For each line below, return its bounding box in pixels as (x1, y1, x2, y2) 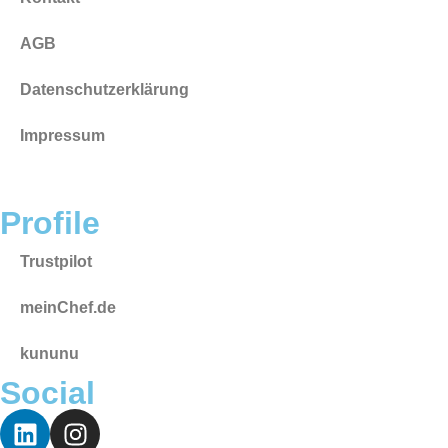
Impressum (20, 127, 105, 145)
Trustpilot (20, 253, 92, 271)
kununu (20, 345, 79, 363)
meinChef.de (20, 299, 116, 317)
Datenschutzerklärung (20, 81, 189, 99)
